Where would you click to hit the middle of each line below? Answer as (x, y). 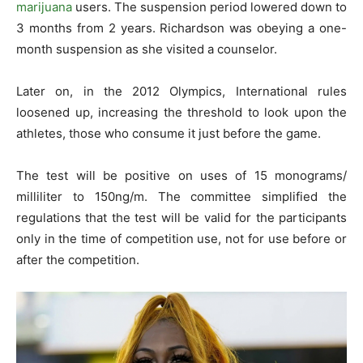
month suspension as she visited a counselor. (147, 49)
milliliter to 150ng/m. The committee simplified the (181, 196)
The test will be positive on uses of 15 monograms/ (181, 175)
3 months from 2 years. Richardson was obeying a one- (181, 28)
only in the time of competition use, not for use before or (181, 238)
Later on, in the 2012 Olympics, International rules (181, 91)
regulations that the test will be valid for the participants (181, 217)
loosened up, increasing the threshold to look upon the (181, 112)
